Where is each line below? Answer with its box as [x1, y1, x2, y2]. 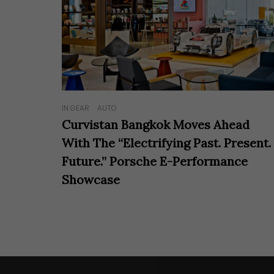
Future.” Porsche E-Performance [62, 154, 248, 169]
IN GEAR [62, 103, 90, 114]
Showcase [62, 172, 120, 188]
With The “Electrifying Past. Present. [62, 135, 272, 151]
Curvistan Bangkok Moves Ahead [62, 117, 250, 133]
